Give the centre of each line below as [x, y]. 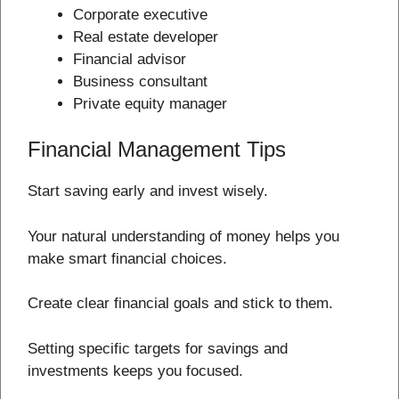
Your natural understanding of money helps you [183, 236]
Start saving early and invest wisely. [148, 191]
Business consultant [140, 81]
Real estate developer [146, 37]
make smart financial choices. [127, 258]
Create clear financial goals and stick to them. [180, 304]
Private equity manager [150, 103]
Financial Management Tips [157, 150]
